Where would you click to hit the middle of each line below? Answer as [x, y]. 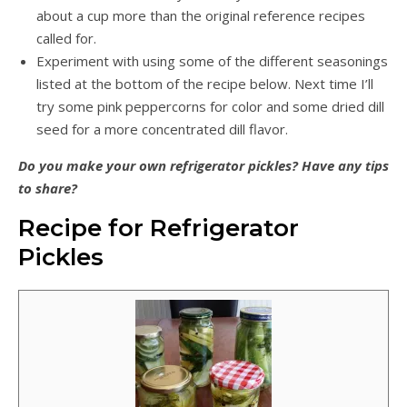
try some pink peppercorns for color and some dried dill [210, 107]
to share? [48, 189]
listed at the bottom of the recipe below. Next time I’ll [205, 84]
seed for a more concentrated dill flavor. [162, 129]
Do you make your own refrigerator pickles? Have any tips [203, 166]
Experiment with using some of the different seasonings [212, 61]
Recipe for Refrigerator [159, 228]
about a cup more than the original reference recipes [201, 16]
